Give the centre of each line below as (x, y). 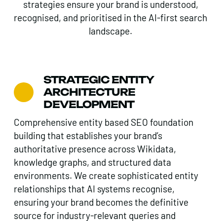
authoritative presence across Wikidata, (95, 149)
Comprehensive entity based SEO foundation (104, 122)
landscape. (110, 31)
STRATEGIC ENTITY (98, 80)
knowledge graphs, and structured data (92, 162)
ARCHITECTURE (89, 92)
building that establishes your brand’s (88, 136)
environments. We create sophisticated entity (106, 176)
